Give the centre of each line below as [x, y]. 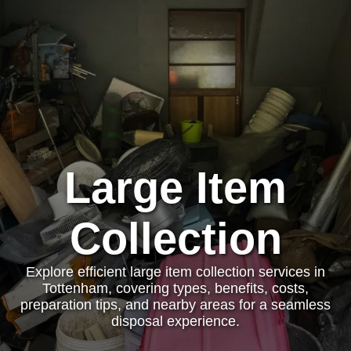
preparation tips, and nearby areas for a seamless [175, 305]
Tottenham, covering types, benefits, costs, [175, 288]
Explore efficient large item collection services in [175, 272]
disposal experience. [175, 321]
